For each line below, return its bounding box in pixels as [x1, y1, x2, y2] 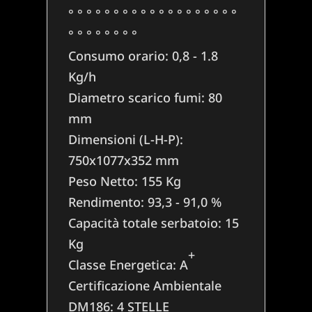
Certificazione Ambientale [68, 277, 222, 295]
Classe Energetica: [68, 256, 180, 274]
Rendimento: [68, 194, 148, 211]
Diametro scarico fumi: [68, 89, 209, 107]
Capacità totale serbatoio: [68, 214, 226, 232]
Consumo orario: [68, 47, 173, 65]
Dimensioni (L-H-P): [68, 131, 184, 148]
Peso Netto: [68, 173, 142, 190]
